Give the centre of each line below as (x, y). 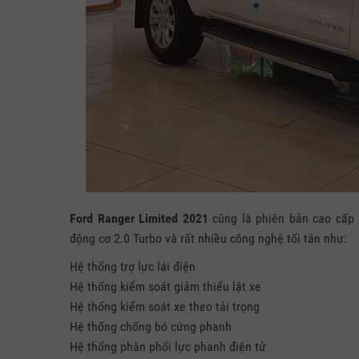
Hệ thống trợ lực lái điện (133, 267)
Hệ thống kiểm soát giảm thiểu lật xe (165, 287)
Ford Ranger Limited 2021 (139, 219)
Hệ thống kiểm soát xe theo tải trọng (165, 307)
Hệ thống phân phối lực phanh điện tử (168, 347)
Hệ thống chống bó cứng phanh (151, 327)
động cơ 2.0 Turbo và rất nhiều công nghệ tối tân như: (208, 239)
